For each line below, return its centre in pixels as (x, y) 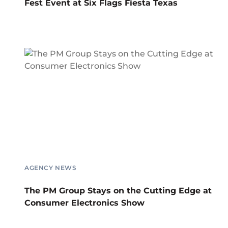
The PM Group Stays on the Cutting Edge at (118, 190)
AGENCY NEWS (51, 167)
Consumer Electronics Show (84, 203)
